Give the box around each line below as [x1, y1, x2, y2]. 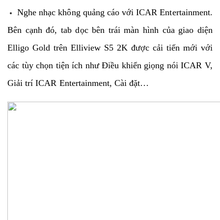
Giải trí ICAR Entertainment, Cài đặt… [7, 78, 149, 88]
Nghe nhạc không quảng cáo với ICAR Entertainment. [17, 7, 213, 17]
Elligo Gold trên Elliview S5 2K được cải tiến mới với [7, 42, 213, 53]
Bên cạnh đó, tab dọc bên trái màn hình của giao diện [7, 25, 213, 35]
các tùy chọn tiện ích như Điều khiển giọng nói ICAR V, [7, 60, 213, 70]
